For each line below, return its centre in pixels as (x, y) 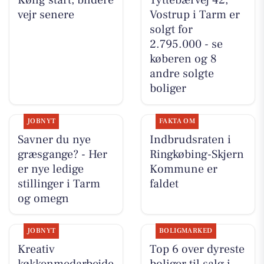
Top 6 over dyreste (197, 249)
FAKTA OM (177, 121)
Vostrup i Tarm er (194, 15)
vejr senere (46, 15)
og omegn (43, 198)
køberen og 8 (183, 59)
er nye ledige (50, 169)
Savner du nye (54, 139)
